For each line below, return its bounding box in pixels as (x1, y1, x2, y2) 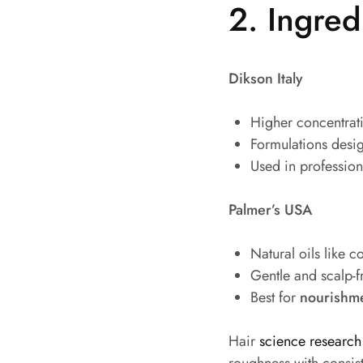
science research (259, 331, 361, 352)
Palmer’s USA (228, 199, 312, 221)
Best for (250, 287, 300, 309)
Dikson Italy (228, 68, 303, 90)
